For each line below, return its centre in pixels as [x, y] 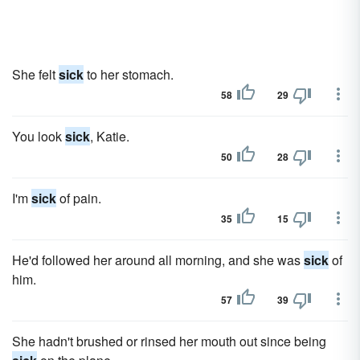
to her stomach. [129, 74]
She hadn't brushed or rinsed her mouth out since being [169, 341]
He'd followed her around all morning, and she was [158, 260]
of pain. [79, 198]
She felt [35, 74]
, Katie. [110, 136]
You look [39, 136]
